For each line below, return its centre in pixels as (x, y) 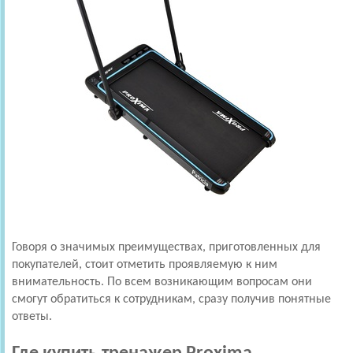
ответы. (32, 316)
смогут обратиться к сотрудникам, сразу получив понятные (171, 299)
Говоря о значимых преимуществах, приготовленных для (166, 247)
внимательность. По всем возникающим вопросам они (162, 282)
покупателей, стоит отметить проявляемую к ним (145, 264)
